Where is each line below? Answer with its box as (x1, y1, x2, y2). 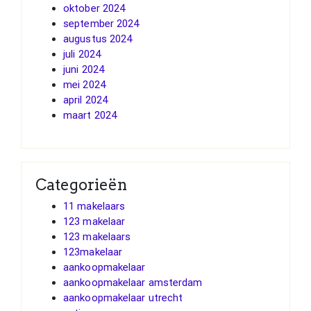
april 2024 (63, 93, 108, 106)
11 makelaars (63, 199, 126, 212)
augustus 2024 (63, 32, 133, 45)
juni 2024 (63, 62, 104, 76)
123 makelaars (63, 230, 131, 243)
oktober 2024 (63, 1, 126, 15)
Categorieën (35, 175, 127, 194)
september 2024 (63, 17, 140, 30)
